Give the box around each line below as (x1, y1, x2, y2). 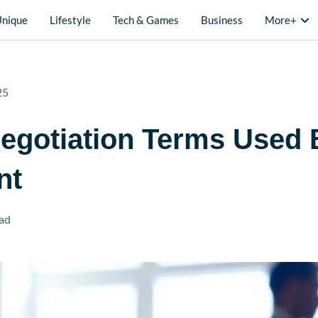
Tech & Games (113, 13, 179, 26)
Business (201, 13, 243, 26)
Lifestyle (50, 13, 91, 26)
